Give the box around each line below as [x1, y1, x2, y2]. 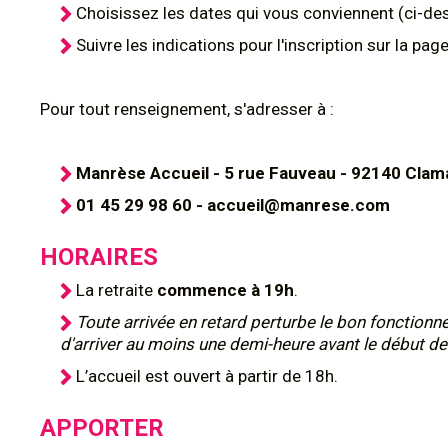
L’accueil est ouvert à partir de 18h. [76, 366, 338, 386]
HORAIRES [40, 243, 158, 271]
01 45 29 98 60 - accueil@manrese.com [76, 195, 390, 215]
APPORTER [40, 414, 164, 442]
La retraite [76, 280, 157, 300]
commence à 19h [157, 280, 294, 300]
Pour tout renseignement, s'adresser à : [40, 99, 334, 119]
